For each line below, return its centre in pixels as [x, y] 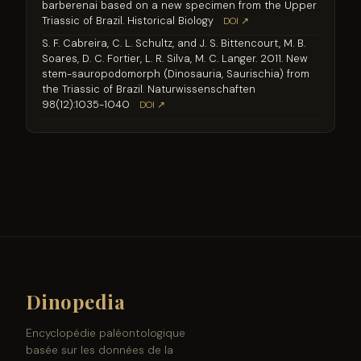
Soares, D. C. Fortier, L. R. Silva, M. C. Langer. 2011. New [175, 59]
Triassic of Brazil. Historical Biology [128, 21]
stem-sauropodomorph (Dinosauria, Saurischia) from [176, 74]
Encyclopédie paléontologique [106, 334]
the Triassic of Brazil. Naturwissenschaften [149, 89]
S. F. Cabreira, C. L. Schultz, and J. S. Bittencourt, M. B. [174, 44]
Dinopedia [76, 302]
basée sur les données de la [100, 351]
